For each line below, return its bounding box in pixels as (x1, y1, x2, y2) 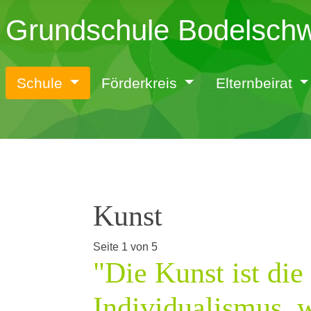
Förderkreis (101, 75, 177, 91)
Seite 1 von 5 (93, 241, 158, 253)
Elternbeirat (215, 75, 292, 91)
